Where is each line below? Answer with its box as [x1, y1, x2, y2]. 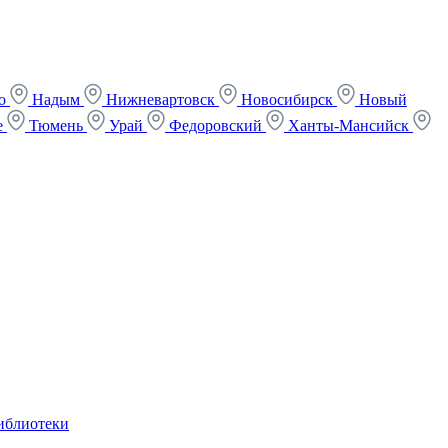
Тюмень [25, 117, 87, 134]
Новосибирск [237, 91, 337, 108]
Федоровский [165, 117, 266, 134]
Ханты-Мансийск [284, 117, 413, 134]
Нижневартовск [102, 91, 219, 108]
